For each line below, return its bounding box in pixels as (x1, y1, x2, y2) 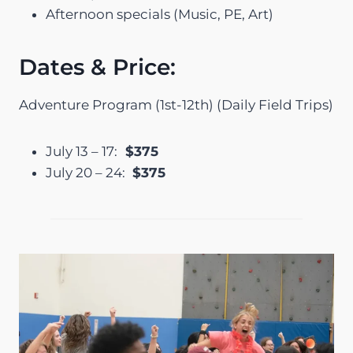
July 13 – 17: (46, 143, 117, 160)
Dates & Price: (19, 54, 176, 81)
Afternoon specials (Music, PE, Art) (46, 6, 273, 23)
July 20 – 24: (46, 165, 128, 181)
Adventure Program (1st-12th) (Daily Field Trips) (19, 97, 333, 113)
